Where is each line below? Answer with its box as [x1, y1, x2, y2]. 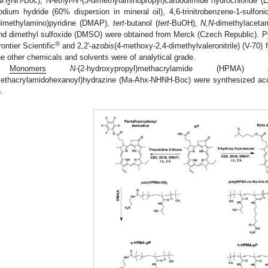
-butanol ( [124, 18, 158, 28]
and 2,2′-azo [60, 41, 105, 50]
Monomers [10, 63, 47, 73]
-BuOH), [169, 18, 201, 28]
